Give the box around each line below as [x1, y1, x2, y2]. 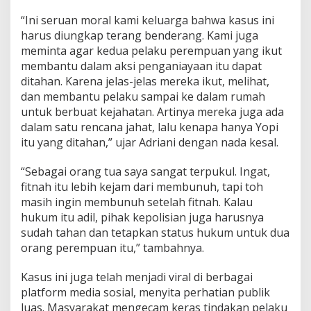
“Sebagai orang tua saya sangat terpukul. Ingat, [21, 164, 270, 180]
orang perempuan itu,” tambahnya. [21, 240, 204, 256]
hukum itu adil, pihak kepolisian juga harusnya [21, 210, 264, 226]
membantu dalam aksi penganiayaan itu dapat [21, 58, 262, 74]
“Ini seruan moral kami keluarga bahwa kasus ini [21, 12, 274, 28]
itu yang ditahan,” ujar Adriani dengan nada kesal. [21, 135, 278, 151]
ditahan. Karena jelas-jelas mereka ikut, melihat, [21, 74, 269, 90]
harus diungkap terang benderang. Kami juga [21, 28, 258, 44]
